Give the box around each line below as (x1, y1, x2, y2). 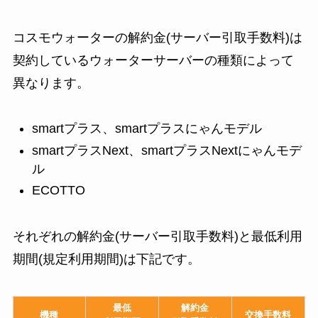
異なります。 (12, 75, 89, 90)
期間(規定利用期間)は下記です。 (12, 252, 200, 267)
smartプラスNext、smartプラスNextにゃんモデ (31, 143, 302, 158)
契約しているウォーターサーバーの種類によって (12, 53, 294, 67)
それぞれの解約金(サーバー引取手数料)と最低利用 (12, 229, 302, 244)
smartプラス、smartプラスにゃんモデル (31, 121, 262, 136)
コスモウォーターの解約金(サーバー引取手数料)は (12, 30, 302, 45)
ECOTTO (31, 183, 85, 198)
